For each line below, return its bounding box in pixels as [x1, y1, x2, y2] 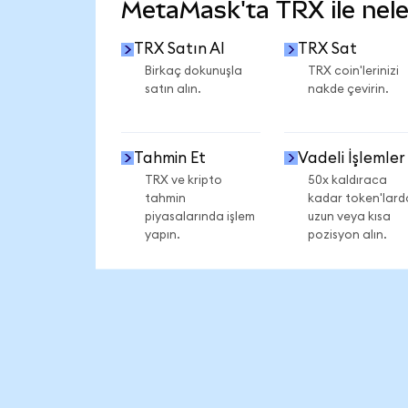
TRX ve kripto [144, 173, 222, 187]
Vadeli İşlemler [297, 149, 405, 166]
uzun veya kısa [307, 209, 391, 223]
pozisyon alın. [307, 228, 387, 241]
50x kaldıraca [307, 173, 387, 187]
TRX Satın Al [134, 41, 226, 57]
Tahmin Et [134, 149, 207, 166]
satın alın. [144, 83, 201, 97]
